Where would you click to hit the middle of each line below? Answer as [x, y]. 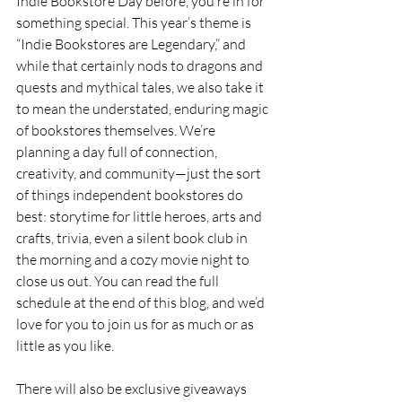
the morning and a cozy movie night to [134, 260]
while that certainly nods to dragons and [141, 66]
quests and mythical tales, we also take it [141, 87]
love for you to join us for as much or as [136, 324]
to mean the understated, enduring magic [144, 109]
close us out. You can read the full [119, 281]
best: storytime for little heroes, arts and [140, 217]
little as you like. [65, 346]
